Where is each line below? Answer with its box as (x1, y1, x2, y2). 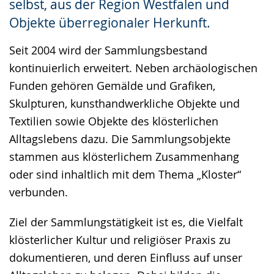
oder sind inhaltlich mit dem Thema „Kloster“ (9, 166, 241, 182)
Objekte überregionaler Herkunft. (9, 13, 210, 31)
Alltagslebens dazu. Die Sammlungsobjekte (9, 131, 231, 146)
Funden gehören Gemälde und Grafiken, (9, 78, 215, 93)
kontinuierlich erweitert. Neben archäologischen (9, 60, 257, 75)
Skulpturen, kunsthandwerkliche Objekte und (9, 95, 240, 111)
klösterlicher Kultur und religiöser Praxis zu (9, 232, 231, 247)
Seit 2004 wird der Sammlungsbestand (9, 42, 207, 57)
